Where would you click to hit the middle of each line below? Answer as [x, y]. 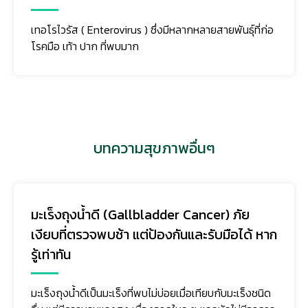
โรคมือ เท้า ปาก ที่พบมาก [85, 46]
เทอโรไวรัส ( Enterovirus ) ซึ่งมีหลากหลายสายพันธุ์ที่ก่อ [152, 29]
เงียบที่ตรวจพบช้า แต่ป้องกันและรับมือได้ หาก [154, 234]
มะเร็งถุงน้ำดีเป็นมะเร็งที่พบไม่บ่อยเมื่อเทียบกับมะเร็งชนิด [151, 293]
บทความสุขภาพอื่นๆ [154, 148]
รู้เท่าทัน [51, 254]
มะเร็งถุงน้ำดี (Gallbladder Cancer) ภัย [140, 214]
